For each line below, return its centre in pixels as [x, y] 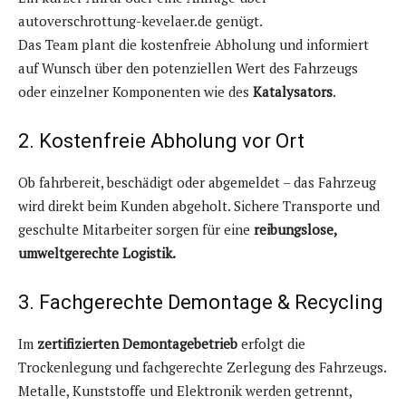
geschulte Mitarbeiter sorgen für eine [136, 230]
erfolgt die [271, 344]
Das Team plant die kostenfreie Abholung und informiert [193, 45]
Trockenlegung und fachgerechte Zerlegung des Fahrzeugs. [202, 367]
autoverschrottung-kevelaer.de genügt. [140, 21]
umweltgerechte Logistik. [97, 253]
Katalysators [293, 92]
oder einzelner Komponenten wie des [135, 92]
